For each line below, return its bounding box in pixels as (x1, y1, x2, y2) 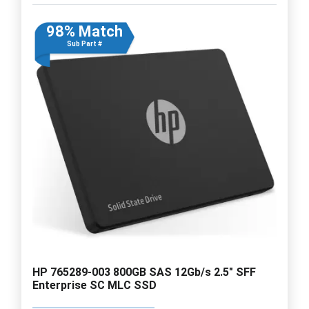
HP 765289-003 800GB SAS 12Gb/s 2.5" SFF (32, 265, 256, 279)
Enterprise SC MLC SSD (32, 278, 157, 292)
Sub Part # (66, 39, 102, 48)
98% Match (46, 22, 123, 40)
